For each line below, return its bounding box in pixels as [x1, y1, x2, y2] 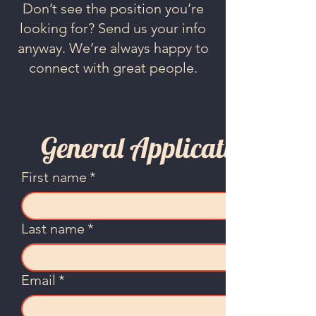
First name [21, 169, 87, 186]
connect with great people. [28, 59, 197, 76]
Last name [21, 220, 85, 237]
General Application [41, 130, 257, 165]
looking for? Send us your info [20, 20, 206, 37]
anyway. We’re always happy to [17, 39, 209, 56]
